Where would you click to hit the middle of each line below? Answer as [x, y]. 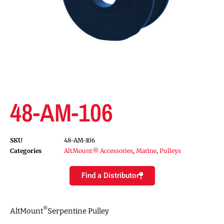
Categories [26, 150]
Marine [146, 150]
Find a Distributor [110, 175]
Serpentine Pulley [78, 211]
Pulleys [170, 150]
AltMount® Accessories [98, 150]
